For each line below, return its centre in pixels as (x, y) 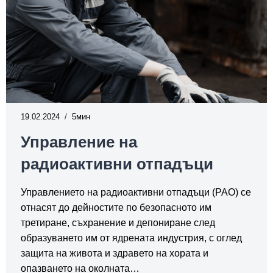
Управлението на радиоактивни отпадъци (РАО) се (136, 192)
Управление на (79, 142)
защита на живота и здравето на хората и (115, 253)
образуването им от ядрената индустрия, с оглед (131, 238)
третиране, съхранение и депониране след (118, 222)
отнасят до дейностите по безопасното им (116, 207)
